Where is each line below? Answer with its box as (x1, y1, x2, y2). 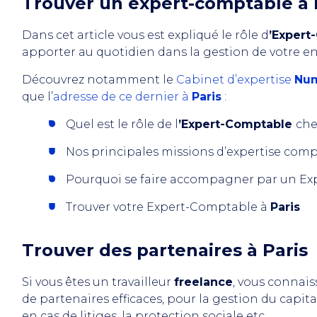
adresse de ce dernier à (53, 90, 192, 103)
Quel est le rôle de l (66, 117, 178, 131)
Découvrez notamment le (22, 73, 176, 86)
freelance (174, 275, 233, 289)
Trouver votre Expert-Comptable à (66, 200, 270, 214)
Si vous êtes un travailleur (22, 275, 174, 289)
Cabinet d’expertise (176, 73, 294, 86)
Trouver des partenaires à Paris (22, 240, 308, 260)
